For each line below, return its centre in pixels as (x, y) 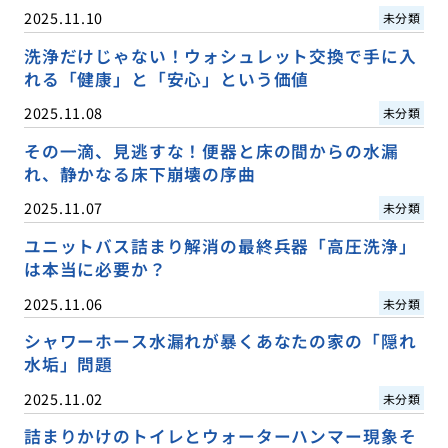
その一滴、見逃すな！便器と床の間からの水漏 (211, 151)
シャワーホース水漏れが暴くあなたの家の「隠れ (220, 341)
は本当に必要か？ (95, 269)
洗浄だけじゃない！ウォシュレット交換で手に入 (220, 56)
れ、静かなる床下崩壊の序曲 (139, 174)
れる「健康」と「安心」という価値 (166, 79)
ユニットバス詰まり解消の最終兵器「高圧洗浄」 (220, 246)
